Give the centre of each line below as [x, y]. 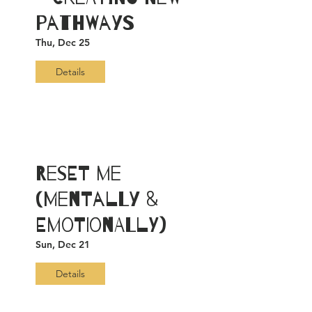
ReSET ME [78, 174]
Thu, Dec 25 [63, 42]
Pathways [85, 23]
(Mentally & [97, 200]
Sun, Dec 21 [63, 244]
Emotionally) [101, 225]
